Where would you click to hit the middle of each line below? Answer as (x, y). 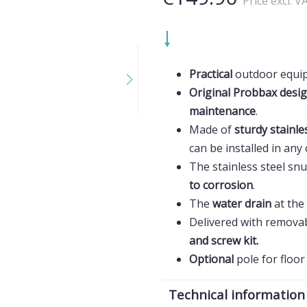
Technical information (237, 294)
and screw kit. (224, 241)
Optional (213, 259)
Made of (212, 130)
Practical (211, 74)
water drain (242, 204)
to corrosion (221, 185)
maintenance (222, 111)
